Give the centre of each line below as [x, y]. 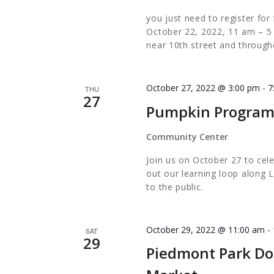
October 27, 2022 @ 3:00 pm [203, 88]
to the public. [175, 187]
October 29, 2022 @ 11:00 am [206, 229]
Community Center [187, 136]
